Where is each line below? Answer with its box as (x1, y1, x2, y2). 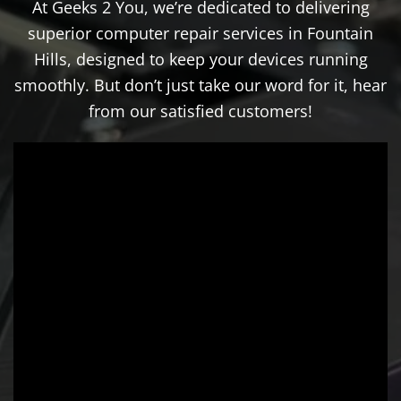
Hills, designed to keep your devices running (33, 47, 368, 70)
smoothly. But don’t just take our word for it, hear (14, 73, 387, 96)
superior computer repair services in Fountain (28, 21, 373, 44)
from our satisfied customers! (89, 99, 312, 122)
